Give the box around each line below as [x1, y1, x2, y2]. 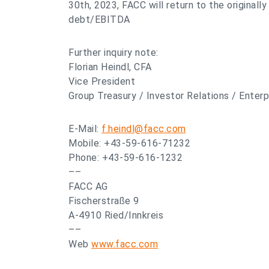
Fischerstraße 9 [68, 195, 139, 207]
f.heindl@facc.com [101, 123, 186, 134]
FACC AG [68, 181, 108, 192]
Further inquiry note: [68, 47, 159, 58]
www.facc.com [91, 238, 158, 250]
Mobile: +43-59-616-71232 [68, 138, 190, 149]
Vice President [68, 76, 135, 87]
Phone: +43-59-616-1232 [68, 152, 183, 163]
